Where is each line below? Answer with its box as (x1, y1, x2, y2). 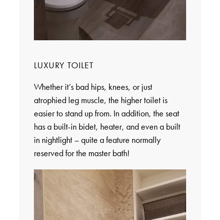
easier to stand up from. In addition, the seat (33, 107, 179, 119)
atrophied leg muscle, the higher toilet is (33, 94, 167, 106)
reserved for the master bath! (33, 147, 130, 159)
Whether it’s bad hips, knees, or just (33, 81, 152, 92)
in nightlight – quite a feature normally (33, 134, 161, 145)
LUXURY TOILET (33, 59, 94, 71)
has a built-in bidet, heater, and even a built (33, 120, 180, 132)
